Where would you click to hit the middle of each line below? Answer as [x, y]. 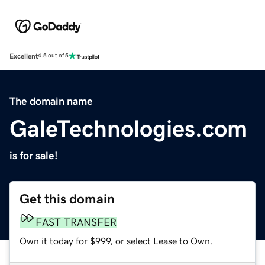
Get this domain [67, 199]
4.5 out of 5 [53, 56]
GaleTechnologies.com [128, 128]
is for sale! [34, 155]
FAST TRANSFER [76, 222]
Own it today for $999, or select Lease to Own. [116, 240]
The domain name [51, 101]
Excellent [24, 56]
